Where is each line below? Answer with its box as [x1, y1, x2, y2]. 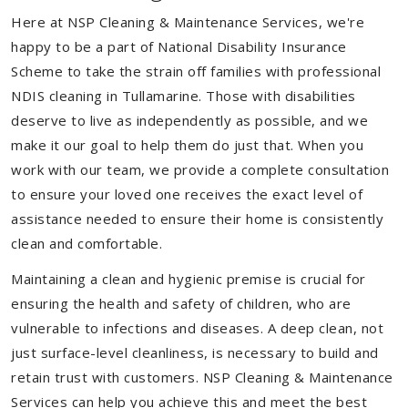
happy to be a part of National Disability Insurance [11, 37, 347, 56]
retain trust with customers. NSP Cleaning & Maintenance [11, 368, 393, 386]
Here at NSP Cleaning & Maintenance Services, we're [11, 13, 364, 31]
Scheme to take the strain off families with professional [11, 62, 381, 80]
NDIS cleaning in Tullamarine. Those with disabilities [11, 87, 356, 105]
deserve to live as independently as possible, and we [11, 111, 368, 129]
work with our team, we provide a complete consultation [11, 160, 389, 178]
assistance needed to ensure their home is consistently [11, 209, 383, 228]
